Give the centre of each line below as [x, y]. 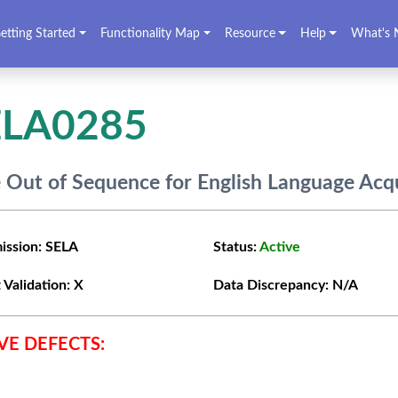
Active [279, 247]
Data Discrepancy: [272, 286]
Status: [236, 247]
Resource [250, 33]
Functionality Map [150, 33]
